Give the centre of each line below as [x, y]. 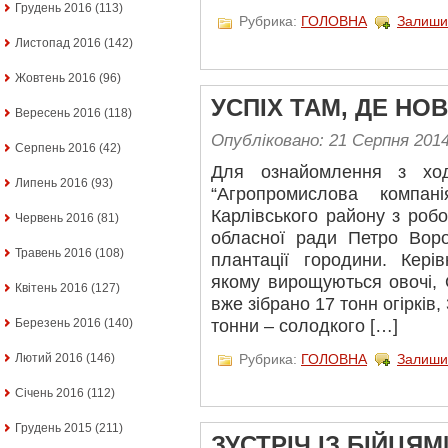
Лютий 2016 [49, 358]
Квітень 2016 [51, 288]
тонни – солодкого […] [304, 325]
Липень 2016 [51, 183]
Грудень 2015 [53, 428]
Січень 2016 [49, 393]
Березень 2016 [58, 323]
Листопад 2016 [58, 43]
